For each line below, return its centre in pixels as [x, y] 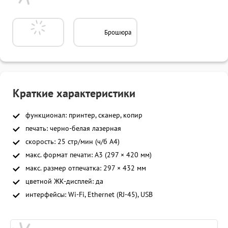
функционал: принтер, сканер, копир [84, 116]
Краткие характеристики [74, 94]
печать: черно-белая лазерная [73, 129]
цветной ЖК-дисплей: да [64, 182]
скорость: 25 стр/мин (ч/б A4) [73, 142]
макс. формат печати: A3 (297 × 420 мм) [89, 155]
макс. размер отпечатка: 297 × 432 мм [86, 168]
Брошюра [118, 32]
